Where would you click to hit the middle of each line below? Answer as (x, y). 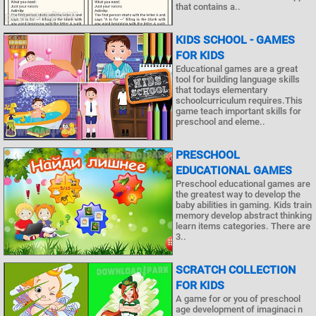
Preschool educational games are (243, 184)
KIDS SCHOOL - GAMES (235, 40)
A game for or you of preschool (238, 298)
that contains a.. (208, 7)
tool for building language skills (238, 80)
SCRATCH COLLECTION (236, 269)
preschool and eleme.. (220, 122)
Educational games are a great (237, 69)
